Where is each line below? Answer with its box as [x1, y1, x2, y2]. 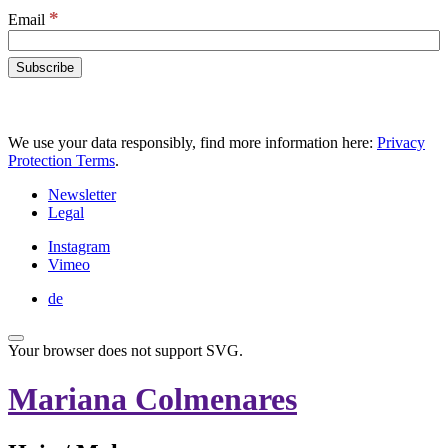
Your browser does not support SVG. [8, 342, 243, 359]
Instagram [48, 238, 110, 255]
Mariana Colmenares [8, 381, 297, 418]
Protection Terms [8, 152, 115, 169]
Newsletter [48, 186, 116, 203]
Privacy [377, 134, 425, 151]
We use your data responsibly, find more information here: [8, 134, 377, 151]
